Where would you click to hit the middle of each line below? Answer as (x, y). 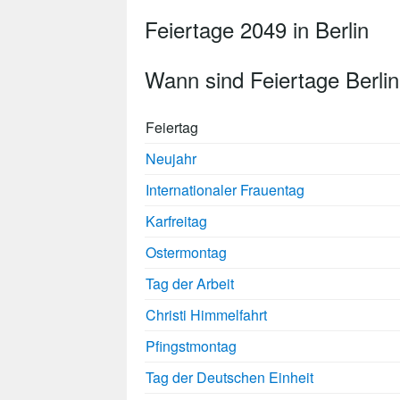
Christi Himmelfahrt (206, 315)
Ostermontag (186, 253)
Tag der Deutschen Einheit (229, 378)
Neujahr (171, 159)
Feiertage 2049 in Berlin (257, 29)
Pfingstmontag (191, 346)
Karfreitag (176, 221)
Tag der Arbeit (190, 284)
